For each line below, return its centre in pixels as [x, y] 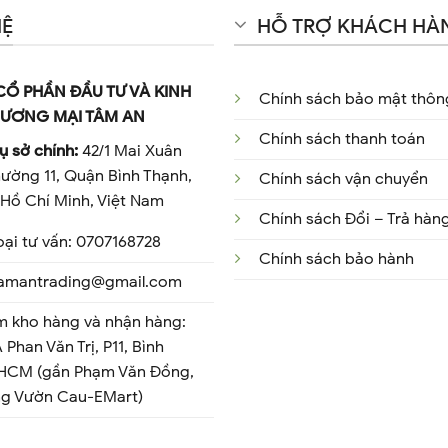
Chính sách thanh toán [341, 139]
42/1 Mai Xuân [130, 151]
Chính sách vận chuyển [343, 179]
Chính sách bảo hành [336, 259]
